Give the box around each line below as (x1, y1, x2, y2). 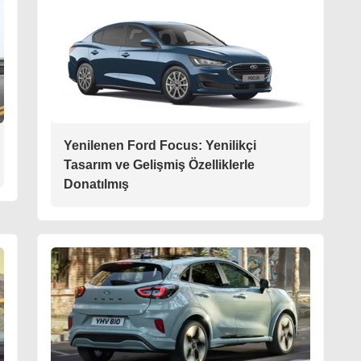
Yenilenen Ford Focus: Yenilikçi (64, 139, 256, 153)
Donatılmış (64, 177, 129, 192)
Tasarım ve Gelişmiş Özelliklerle (64, 158, 255, 172)
